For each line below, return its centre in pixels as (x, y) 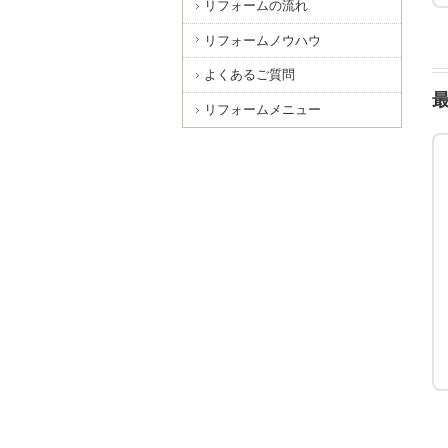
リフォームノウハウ (262, 40)
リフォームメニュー (262, 109)
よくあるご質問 (249, 75)
